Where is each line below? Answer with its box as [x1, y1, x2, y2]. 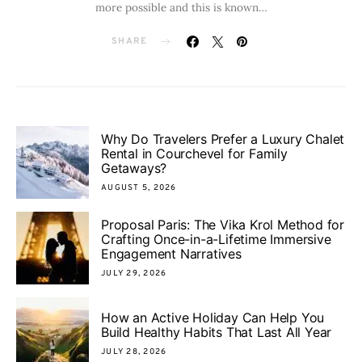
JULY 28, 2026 [101, 346, 167, 357]
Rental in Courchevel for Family [101, 145, 288, 162]
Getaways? [101, 159, 167, 176]
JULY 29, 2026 [101, 267, 167, 279]
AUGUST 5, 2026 [101, 182, 177, 193]
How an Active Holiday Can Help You [101, 309, 325, 326]
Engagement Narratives [101, 245, 242, 262]
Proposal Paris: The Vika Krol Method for [101, 216, 344, 233]
